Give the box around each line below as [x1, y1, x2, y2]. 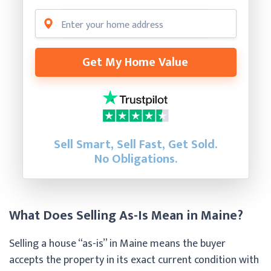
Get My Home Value [82, 51, 188, 73]
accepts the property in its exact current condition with [9, 250, 259, 269]
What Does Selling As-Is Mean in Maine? [9, 204, 243, 227]
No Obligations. [94, 148, 177, 169]
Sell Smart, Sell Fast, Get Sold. [54, 134, 217, 155]
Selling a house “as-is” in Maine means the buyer [9, 234, 226, 253]
